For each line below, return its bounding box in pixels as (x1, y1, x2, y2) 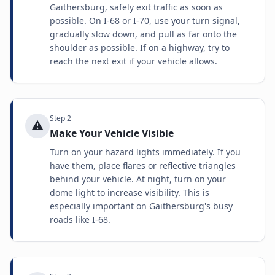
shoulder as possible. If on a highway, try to (50, 42, 230, 53)
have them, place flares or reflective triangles (50, 160, 236, 171)
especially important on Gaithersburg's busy (50, 200, 233, 212)
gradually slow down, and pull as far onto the (50, 28, 237, 40)
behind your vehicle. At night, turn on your (50, 173, 226, 185)
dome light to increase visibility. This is (50, 187, 209, 198)
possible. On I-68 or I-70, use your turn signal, (50, 15, 240, 26)
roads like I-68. (50, 214, 110, 225)
